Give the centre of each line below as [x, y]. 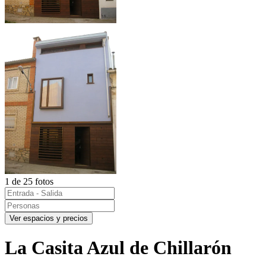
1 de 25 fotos [29, 181]
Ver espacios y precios [49, 218]
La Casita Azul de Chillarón [118, 248]
